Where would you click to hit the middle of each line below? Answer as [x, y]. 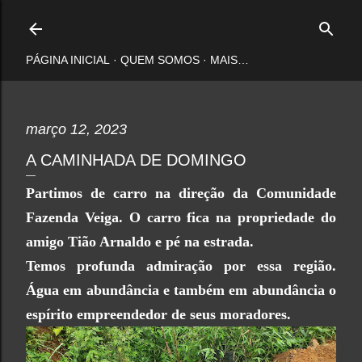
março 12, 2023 [76, 129]
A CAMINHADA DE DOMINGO [136, 160]
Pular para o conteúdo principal [181, 20]
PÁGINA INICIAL [68, 60]
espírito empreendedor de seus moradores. [160, 314]
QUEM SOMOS [160, 60]
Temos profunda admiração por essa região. [181, 266]
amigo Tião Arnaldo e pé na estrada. [140, 242]
